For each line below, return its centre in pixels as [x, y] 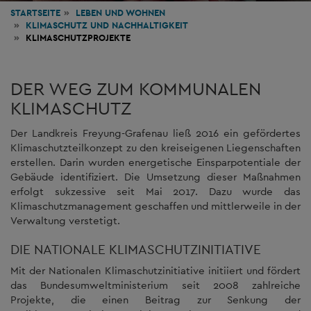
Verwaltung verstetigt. [65, 220]
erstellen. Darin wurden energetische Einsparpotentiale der [155, 162]
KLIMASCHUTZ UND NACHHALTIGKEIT [107, 25]
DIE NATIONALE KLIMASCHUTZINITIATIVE [136, 249]
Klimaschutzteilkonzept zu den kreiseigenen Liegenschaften [155, 147]
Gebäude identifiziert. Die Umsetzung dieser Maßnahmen [155, 176]
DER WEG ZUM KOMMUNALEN [136, 89]
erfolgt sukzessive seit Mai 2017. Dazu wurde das [155, 191]
